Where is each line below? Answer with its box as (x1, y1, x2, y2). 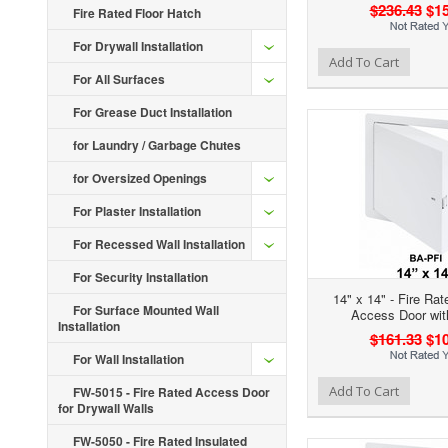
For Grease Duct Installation (73, 103, 232, 121)
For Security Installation (73, 268, 208, 286)
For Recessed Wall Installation (73, 235, 245, 253)
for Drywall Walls (58, 399, 154, 417)
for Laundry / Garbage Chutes (73, 136, 241, 154)
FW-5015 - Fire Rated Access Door (73, 383, 270, 401)
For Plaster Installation (73, 202, 201, 220)
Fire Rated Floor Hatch (73, 4, 201, 22)
